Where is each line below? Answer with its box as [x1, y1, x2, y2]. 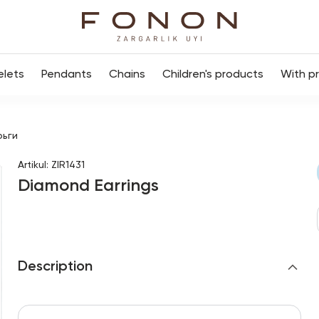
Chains [109, 69, 145, 80]
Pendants [41, 69, 92, 80]
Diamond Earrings [17, 177, 159, 194]
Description [17, 260, 93, 274]
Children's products [162, 69, 263, 80]
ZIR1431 [51, 160, 85, 170]
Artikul [17, 160, 46, 170]
